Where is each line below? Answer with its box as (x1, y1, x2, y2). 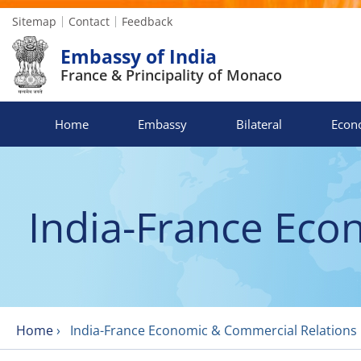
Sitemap (12, 14, 56, 29)
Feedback (122, 14, 172, 29)
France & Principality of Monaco (60, 65, 282, 85)
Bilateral (235, 116, 282, 133)
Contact (68, 14, 110, 29)
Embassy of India (60, 44, 217, 70)
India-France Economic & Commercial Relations (70, 322, 357, 340)
